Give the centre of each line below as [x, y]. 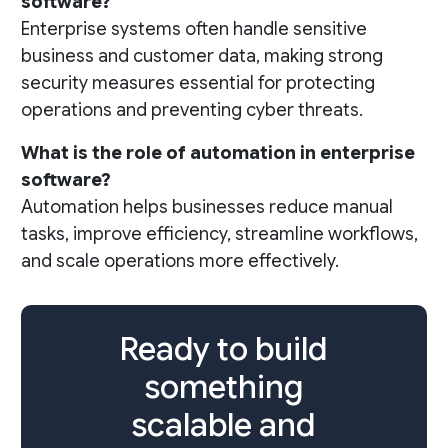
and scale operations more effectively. [179, 261]
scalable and [224, 425]
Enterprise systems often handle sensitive [193, 29]
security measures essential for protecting [197, 83]
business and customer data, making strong [201, 56]
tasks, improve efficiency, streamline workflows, [219, 234]
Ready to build [224, 349]
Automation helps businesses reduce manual [206, 207]
